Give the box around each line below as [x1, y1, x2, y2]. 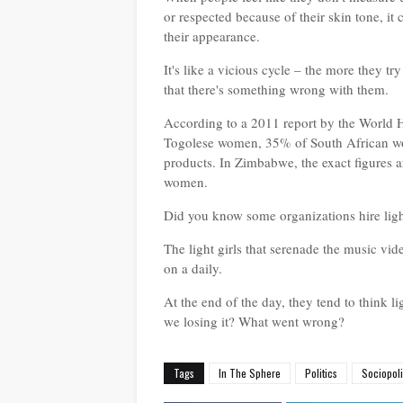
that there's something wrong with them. [164, 79, 389, 98]
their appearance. [164, 26, 264, 45]
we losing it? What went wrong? [164, 311, 345, 330]
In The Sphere [219, 364, 281, 381]
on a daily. [164, 258, 222, 277]
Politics [305, 364, 337, 381]
